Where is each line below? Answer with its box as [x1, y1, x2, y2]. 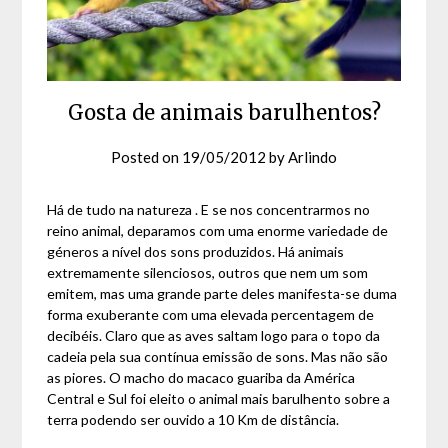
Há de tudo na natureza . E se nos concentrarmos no [47, 201, 371, 219]
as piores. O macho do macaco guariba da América [47, 369, 356, 387]
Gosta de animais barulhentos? [67, 100, 381, 126]
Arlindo [288, 148, 337, 167]
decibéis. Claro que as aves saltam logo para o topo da [47, 327, 381, 345]
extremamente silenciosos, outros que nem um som [47, 264, 369, 282]
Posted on [111, 148, 182, 167]
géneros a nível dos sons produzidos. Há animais [47, 243, 345, 261]
